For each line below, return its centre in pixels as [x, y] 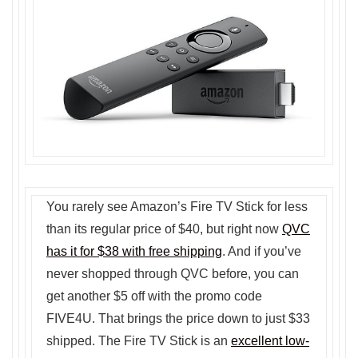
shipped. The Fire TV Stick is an [139, 341]
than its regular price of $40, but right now [164, 229]
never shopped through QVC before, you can [173, 274]
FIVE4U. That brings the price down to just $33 [178, 319]
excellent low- [270, 341]
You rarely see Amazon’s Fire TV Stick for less [177, 207]
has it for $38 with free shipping [134, 252]
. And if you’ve [262, 252]
